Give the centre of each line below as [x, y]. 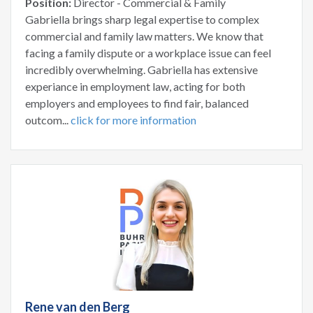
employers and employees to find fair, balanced [137, 103]
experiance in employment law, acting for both [135, 86]
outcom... [48, 119]
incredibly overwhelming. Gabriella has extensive [141, 69]
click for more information [133, 119]
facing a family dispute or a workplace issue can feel [148, 52]
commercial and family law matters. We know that [144, 36]
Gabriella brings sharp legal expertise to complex [142, 19]
